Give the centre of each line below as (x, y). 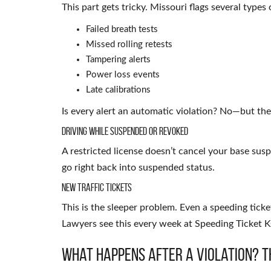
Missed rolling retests (129, 44)
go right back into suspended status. (138, 167)
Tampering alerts (118, 59)
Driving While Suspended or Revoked (125, 131)
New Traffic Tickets (97, 187)
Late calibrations (118, 90)
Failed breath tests (122, 29)
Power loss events (123, 74)
